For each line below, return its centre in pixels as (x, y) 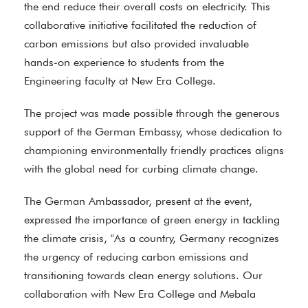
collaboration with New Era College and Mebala (140, 294)
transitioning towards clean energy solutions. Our (143, 275)
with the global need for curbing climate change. (144, 169)
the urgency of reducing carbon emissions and (136, 257)
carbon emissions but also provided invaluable (136, 44)
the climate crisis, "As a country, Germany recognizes (152, 238)
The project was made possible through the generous (152, 113)
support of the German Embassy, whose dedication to (153, 132)
